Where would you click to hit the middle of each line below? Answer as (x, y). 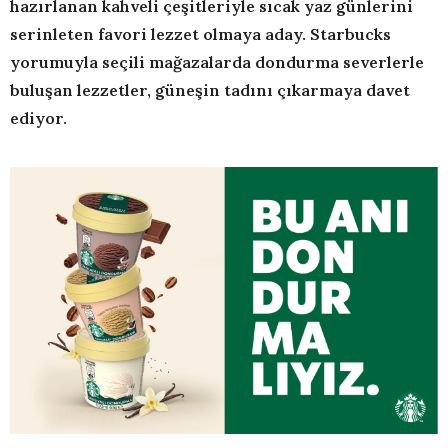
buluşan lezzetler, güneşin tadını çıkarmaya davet (210, 90)
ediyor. (38, 118)
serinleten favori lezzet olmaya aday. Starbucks (200, 34)
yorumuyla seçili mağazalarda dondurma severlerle (217, 62)
